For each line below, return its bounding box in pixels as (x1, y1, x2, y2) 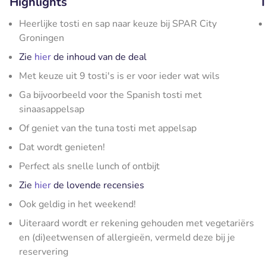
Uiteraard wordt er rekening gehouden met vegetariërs (19, 217, 254, 230)
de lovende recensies (51, 179, 144, 192)
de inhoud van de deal (51, 50, 147, 64)
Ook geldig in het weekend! (19, 198, 136, 211)
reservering (19, 245, 68, 258)
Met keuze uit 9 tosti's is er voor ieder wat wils (19, 69, 220, 83)
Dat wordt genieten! (19, 141, 105, 154)
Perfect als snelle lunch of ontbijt (19, 160, 160, 173)
